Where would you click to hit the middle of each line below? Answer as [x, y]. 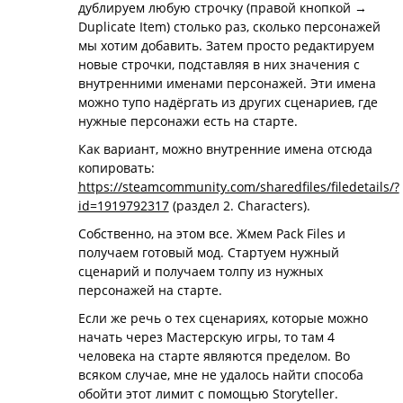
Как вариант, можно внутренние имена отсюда [225, 149]
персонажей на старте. [150, 290]
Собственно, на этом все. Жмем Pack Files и [211, 233]
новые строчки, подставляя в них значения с [219, 64]
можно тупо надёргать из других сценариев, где [228, 102]
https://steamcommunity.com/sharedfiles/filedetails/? [238, 187]
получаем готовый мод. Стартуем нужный [208, 252]
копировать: [116, 168]
